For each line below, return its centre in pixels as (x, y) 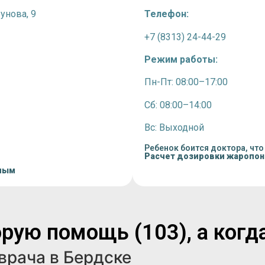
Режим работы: (181, 59)
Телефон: (167, 14)
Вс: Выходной (174, 128)
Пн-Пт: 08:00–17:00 (186, 82)
